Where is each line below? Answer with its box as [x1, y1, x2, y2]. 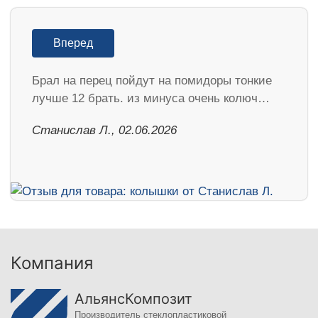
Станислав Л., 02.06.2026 [32, 124, 177, 138]
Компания [11, 253, 93, 274]
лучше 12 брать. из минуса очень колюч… [32, 92, 270, 106]
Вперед [53, 37, 93, 50]
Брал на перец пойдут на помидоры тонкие [32, 74, 272, 88]
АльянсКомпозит [75, 290, 192, 308]
